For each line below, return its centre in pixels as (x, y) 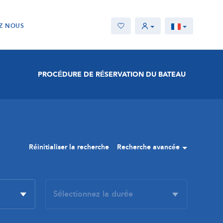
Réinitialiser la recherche (69, 147)
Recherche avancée (148, 147)
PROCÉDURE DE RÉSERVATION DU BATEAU (111, 74)
